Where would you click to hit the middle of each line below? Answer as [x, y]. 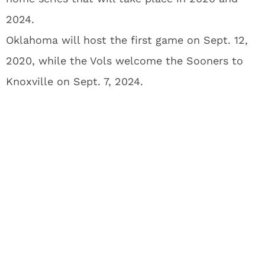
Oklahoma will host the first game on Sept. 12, [127, 40]
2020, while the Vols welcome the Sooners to [125, 61]
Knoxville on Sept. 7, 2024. [75, 81]
